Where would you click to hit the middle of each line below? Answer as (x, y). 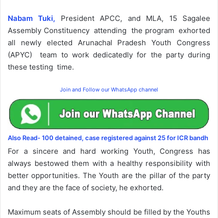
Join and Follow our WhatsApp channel (109, 89)
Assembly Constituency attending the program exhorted (109, 30)
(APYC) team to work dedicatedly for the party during (109, 54)
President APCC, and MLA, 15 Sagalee (136, 18)
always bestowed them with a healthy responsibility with (109, 163)
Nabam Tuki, (32, 18)
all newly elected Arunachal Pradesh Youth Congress (109, 42)
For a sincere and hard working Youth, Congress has (109, 151)
